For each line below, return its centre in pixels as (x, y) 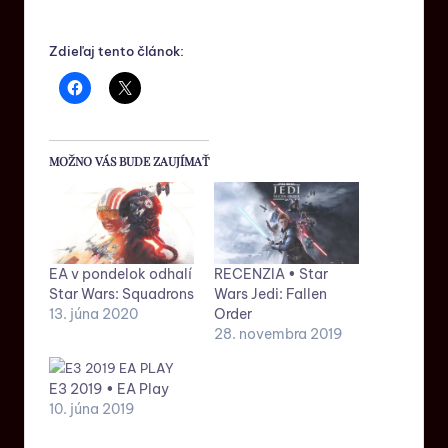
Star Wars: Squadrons (121, 294)
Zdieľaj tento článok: (116, 50)
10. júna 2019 (92, 409)
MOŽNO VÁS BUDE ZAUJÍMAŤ (129, 160)
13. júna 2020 (93, 314)
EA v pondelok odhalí (120, 274)
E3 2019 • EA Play (109, 389)
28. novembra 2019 (278, 334)
